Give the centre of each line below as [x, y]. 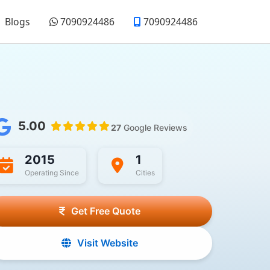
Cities [145, 173]
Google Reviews [155, 127]
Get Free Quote [105, 211]
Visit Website [107, 243]
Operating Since [52, 173]
